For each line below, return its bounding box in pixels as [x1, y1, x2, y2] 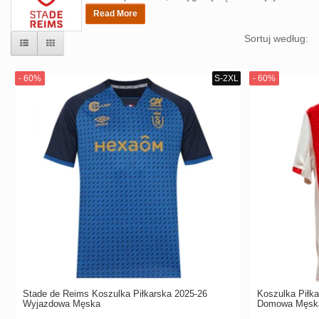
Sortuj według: [244, 33, 308, 44]
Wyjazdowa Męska [23, 298, 100, 309]
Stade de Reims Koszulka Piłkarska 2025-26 [23, 288, 207, 299]
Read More [93, 9, 137, 19]
